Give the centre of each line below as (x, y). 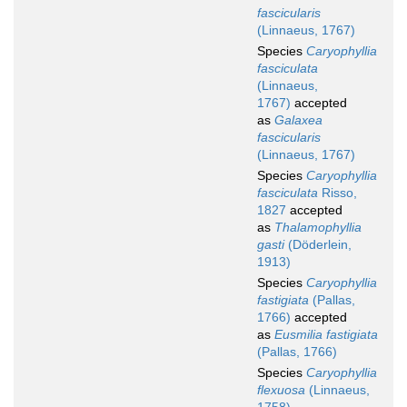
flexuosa (281, 390)
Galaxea (298, 120)
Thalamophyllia (318, 228)
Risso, (338, 193)
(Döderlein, (318, 245)
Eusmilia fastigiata (326, 335)
